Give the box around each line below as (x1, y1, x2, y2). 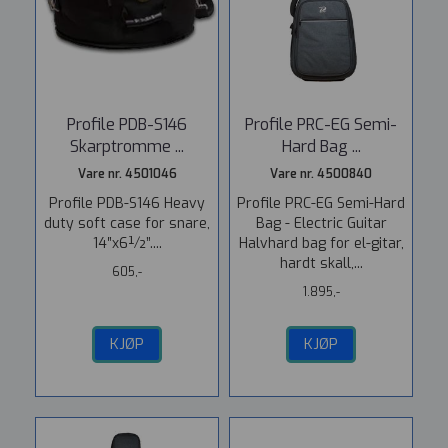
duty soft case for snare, (44, 214, 210, 233)
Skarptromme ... (70, 136, 184, 157)
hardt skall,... (279, 254, 363, 273)
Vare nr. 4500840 (270, 166, 372, 182)
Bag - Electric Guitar (255, 214, 387, 233)
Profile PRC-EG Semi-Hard (237, 194, 405, 213)
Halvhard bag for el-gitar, (238, 234, 404, 253)
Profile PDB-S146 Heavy (49, 194, 205, 213)
